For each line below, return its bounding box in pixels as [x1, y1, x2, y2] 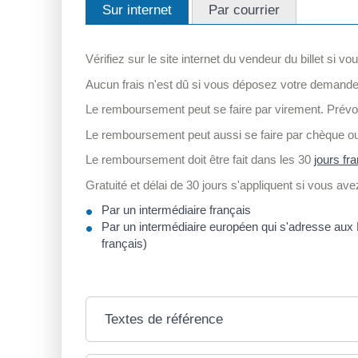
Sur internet [102, 2, 172, 18]
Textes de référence [105, 312, 224, 328]
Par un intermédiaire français [101, 203, 251, 217]
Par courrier [209, 2, 280, 18]
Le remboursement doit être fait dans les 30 [86, 153, 314, 167]
